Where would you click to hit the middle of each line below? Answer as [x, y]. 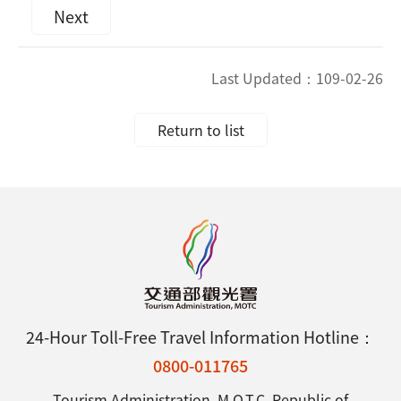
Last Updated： [264, 78]
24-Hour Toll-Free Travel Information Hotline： [200, 337]
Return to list [200, 130]
